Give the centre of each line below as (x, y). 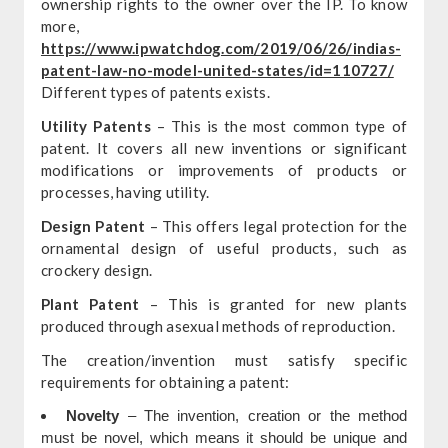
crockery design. (96, 269)
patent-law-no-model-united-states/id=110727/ (217, 69)
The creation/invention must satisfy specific (224, 359)
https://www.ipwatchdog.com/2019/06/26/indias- (220, 47)
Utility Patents (95, 125)
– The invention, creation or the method (263, 415)
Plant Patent (90, 303)
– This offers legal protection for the (276, 225)
